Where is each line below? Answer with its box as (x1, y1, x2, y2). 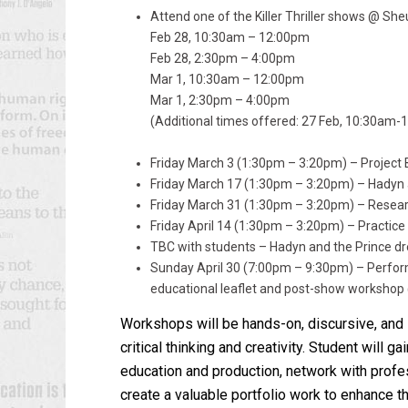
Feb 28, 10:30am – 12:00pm (149, 30, 310, 45)
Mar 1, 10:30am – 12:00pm (149, 72, 304, 87)
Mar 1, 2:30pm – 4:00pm (149, 93, 290, 107)
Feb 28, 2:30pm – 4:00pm (149, 51, 295, 66)
